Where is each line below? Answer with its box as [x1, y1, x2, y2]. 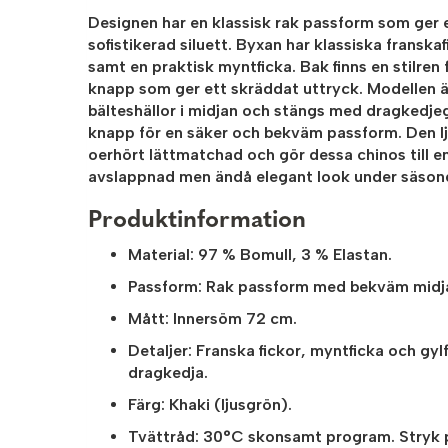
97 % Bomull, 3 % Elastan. [194, 245, 392, 265]
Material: [128, 245, 194, 265]
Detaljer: [128, 341, 192, 361]
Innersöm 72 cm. [169, 309, 297, 329]
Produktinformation [88, 209, 306, 234]
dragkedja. [128, 363, 208, 383]
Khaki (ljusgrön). [165, 395, 292, 415]
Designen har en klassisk [88, 13, 275, 33]
